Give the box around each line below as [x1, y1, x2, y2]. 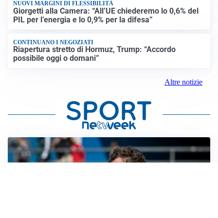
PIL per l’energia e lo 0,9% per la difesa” [13, 15, 153, 24]
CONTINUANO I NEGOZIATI [13, 38, 94, 46]
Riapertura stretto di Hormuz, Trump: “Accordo [13, 45, 176, 54]
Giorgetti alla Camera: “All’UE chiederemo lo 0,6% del [13, 6, 199, 16]
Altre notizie [164, 78, 202, 87]
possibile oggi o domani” [13, 54, 100, 63]
